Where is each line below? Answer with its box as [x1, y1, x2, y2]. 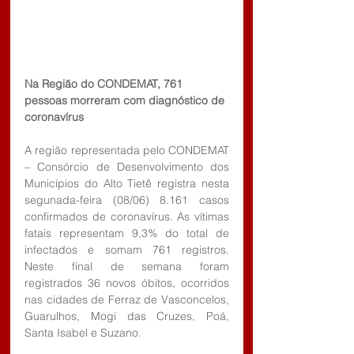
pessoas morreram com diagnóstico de [24, 92, 228, 107]
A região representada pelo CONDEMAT [24, 142, 229, 157]
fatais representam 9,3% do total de [24, 225, 229, 240]
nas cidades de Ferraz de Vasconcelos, [24, 292, 229, 307]
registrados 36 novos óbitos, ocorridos [24, 275, 229, 290]
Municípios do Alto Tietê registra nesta [24, 175, 229, 190]
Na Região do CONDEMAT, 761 [24, 76, 186, 91]
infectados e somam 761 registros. [24, 242, 229, 257]
